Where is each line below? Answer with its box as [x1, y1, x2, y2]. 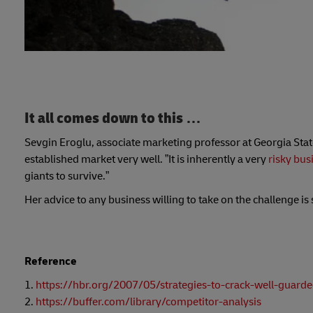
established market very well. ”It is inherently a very [24, 152, 268, 167]
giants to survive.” [24, 169, 109, 184]
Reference [24, 254, 77, 269]
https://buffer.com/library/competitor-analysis [36, 295, 261, 310]
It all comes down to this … [24, 108, 201, 129]
